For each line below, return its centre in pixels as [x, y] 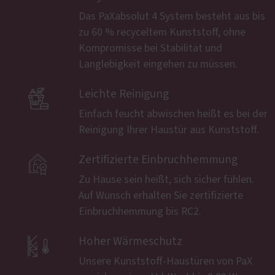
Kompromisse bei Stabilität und [150, 48]
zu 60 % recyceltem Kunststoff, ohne [162, 32]
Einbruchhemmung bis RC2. [140, 211]
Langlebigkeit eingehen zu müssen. [158, 64]
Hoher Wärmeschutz [130, 241]
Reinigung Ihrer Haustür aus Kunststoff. [169, 130]
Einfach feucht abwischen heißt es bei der [173, 114]
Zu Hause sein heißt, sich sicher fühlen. [166, 180]
